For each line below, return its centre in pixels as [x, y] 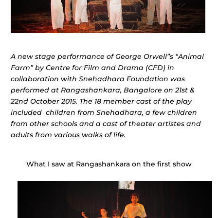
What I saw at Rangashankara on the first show [109, 164]
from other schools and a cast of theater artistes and [106, 124]
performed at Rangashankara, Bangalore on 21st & [103, 90]
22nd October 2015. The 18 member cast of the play [101, 101]
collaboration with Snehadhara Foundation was [98, 79]
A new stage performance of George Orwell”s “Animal [108, 56]
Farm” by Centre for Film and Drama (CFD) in [93, 68]
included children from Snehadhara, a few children [104, 112]
